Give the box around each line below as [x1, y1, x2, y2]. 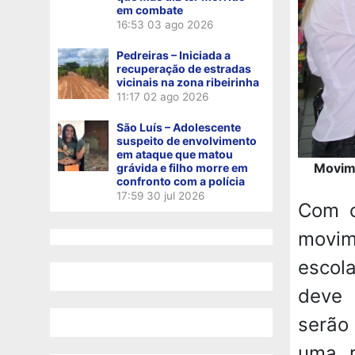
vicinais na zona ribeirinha [116, 74, 259, 89]
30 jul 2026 [147, 189, 204, 202]
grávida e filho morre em [116, 160, 248, 174]
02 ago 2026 [143, 90, 208, 103]
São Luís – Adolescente [116, 120, 241, 134]
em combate [116, 2, 183, 17]
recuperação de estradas [116, 61, 251, 75]
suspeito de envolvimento [116, 133, 257, 147]
